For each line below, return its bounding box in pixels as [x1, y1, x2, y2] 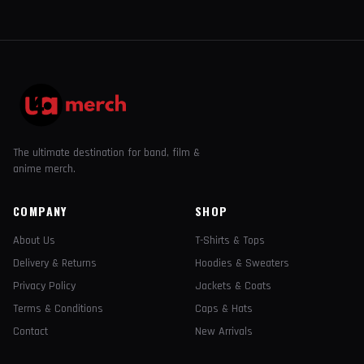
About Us [13, 233, 55, 248]
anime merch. [13, 162, 76, 176]
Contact [13, 324, 48, 339]
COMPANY [13, 202, 67, 219]
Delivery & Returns [13, 256, 97, 271]
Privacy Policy [13, 279, 76, 293]
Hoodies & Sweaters [195, 256, 289, 271]
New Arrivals [195, 324, 253, 339]
